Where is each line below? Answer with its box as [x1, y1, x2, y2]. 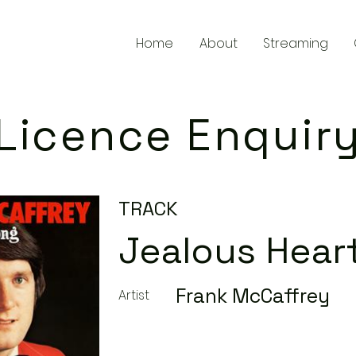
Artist [118, 286, 149, 304]
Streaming [263, 34, 328, 52]
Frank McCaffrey [176, 283, 330, 308]
